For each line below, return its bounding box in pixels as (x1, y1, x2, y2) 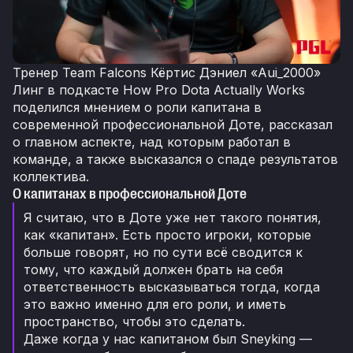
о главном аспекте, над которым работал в (13, 134, 291, 150)
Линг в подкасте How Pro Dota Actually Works (13, 82, 305, 98)
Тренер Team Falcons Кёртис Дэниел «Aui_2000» (13, 65, 321, 81)
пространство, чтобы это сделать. (24, 314, 245, 330)
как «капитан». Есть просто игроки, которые (24, 227, 311, 243)
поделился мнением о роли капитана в (13, 99, 262, 116)
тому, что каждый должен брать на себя (24, 262, 283, 278)
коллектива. (13, 169, 89, 185)
